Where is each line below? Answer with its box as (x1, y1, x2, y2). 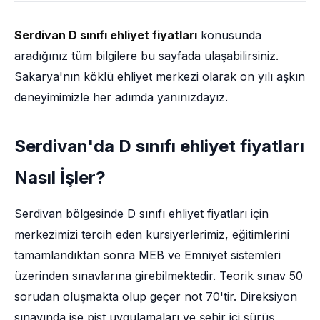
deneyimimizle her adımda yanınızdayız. (14, 90, 228, 104)
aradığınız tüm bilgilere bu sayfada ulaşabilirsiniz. (14, 49, 279, 63)
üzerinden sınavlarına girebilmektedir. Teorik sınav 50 (14, 269, 303, 283)
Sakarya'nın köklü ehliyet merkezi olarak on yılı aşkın (14, 69, 305, 84)
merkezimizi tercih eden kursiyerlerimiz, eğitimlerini (14, 227, 289, 241)
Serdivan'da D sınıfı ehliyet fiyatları (14, 136, 304, 156)
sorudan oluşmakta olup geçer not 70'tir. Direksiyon (14, 289, 297, 304)
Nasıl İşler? (14, 167, 106, 188)
